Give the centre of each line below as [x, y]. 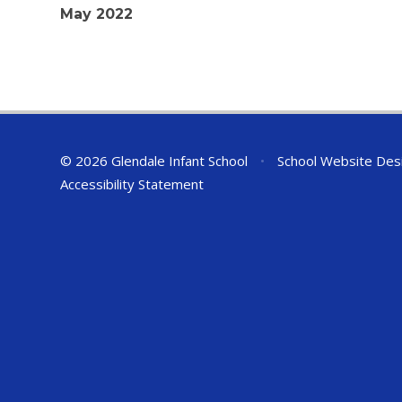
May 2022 [97, 14]
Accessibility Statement [132, 184]
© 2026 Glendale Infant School [156, 160]
